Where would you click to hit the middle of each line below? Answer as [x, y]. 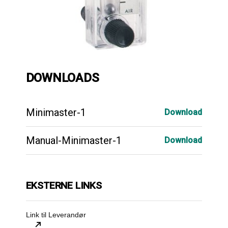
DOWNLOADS [62, 78]
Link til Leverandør [56, 215]
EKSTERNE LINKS [64, 185]
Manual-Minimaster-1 [74, 140]
